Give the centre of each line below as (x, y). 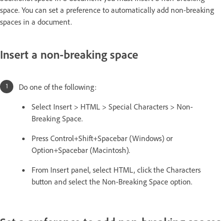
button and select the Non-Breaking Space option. (112, 181)
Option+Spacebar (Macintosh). (81, 150)
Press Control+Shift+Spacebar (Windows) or (102, 138)
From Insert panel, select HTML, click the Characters (116, 169)
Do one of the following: (58, 87)
